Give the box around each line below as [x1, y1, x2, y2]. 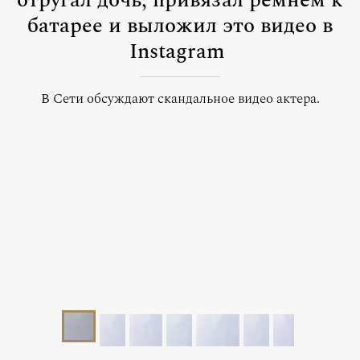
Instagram [129, 35, 226, 67]
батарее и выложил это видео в [27, 10, 333, 42]
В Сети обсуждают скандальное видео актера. [40, 88, 320, 109]
